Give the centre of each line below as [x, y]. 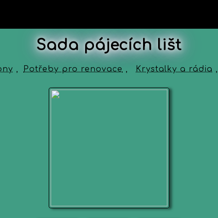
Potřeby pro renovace [73, 69]
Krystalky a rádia [174, 69]
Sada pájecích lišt [109, 45]
